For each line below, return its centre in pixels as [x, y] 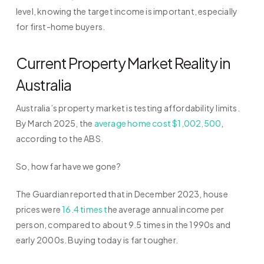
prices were [39, 209]
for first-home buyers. [60, 27]
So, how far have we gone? [68, 166]
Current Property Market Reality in [123, 63]
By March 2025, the [55, 123]
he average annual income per [166, 209]
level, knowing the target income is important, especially [127, 11]
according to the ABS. [60, 139]
